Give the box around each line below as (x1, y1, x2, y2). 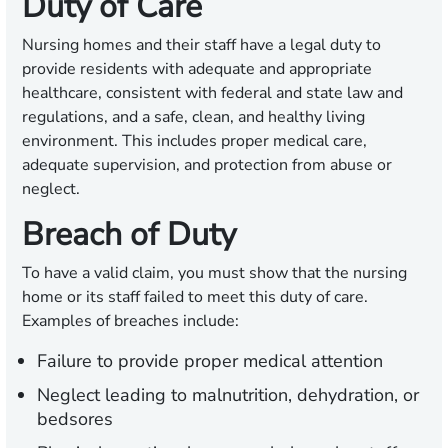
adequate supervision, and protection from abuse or (22, 154, 392, 177)
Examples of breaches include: (22, 310, 239, 333)
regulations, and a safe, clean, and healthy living (22, 106, 365, 129)
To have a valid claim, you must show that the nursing (22, 262, 407, 285)
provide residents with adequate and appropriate (22, 58, 372, 81)
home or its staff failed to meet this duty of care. (22, 286, 368, 309)
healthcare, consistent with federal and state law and (22, 82, 403, 105)
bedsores (37, 407, 113, 432)
